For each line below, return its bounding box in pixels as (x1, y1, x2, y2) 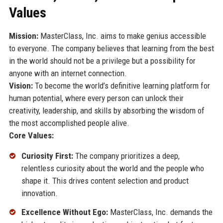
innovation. (21, 188, 58, 198)
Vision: (8, 80, 33, 91)
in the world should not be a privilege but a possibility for (8, 55, 196, 66)
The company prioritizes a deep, (73, 150, 180, 161)
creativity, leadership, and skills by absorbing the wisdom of (8, 105, 205, 115)
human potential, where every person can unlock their (8, 93, 184, 103)
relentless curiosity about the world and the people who (21, 163, 204, 173)
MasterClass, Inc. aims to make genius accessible (38, 30, 206, 41)
